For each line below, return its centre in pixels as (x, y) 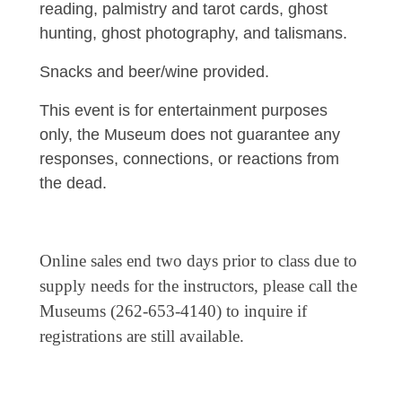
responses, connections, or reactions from (189, 159)
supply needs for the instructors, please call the (198, 286)
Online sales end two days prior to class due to (198, 261)
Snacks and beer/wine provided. (154, 72)
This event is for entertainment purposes (184, 110)
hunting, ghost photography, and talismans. (196, 33)
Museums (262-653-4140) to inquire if (173, 311)
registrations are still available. (142, 336)
